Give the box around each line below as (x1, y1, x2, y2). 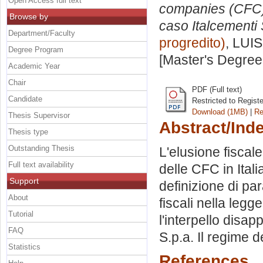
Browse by (9, 11, 48, 21)
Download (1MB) (192, 107, 248, 116)
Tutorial (8, 209, 33, 218)
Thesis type (8, 127, 48, 136)
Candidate (8, 94, 42, 103)
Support (9, 176, 39, 186)
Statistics (8, 242, 41, 251)
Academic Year (8, 61, 60, 70)
